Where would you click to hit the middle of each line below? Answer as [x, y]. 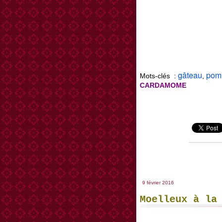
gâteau [190, 75]
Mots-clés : [159, 76]
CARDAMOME [163, 85]
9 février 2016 [158, 183]
